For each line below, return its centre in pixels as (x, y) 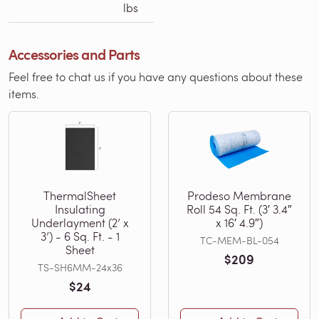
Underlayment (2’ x (80, 223)
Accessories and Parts (74, 54)
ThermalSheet (80, 196)
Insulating (80, 209)
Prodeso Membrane (239, 196)
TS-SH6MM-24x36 (80, 268)
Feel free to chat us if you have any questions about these (156, 77)
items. (24, 94)
